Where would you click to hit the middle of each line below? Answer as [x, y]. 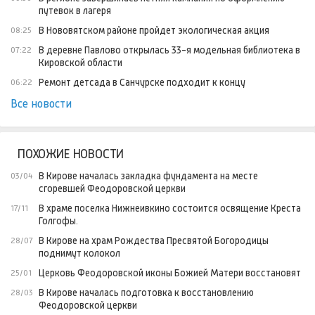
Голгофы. [58, 221]
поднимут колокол [79, 253]
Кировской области [81, 63]
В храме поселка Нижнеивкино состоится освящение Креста [170, 208]
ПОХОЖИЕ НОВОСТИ [71, 154]
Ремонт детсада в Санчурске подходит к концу [142, 83]
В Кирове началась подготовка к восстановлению [146, 293]
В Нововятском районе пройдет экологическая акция [154, 31]
